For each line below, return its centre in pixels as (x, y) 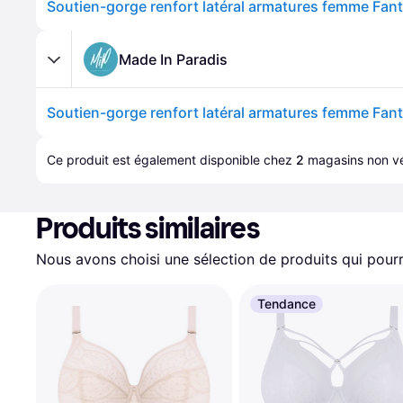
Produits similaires (148, 228)
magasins (336, 160)
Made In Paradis (173, 59)
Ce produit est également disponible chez (171, 160)
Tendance (287, 304)
